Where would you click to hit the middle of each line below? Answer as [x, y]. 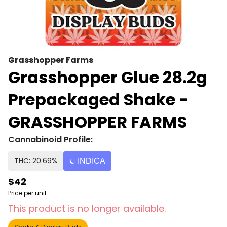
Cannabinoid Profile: [50, 140]
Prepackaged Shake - [98, 100]
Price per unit [27, 193]
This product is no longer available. [87, 209]
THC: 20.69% [36, 161]
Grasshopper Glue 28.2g [108, 77]
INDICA [91, 161]
